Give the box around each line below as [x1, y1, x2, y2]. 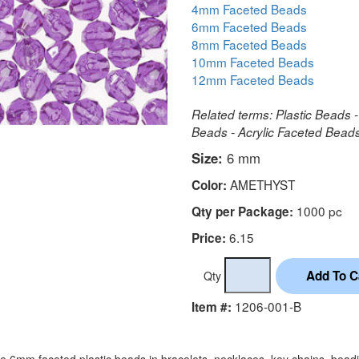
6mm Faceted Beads [192, 17, 307, 35]
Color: [192, 175, 227, 194]
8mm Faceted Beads [192, 34, 307, 53]
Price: [192, 228, 226, 247]
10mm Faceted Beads [192, 52, 314, 71]
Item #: [192, 297, 232, 316]
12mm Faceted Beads [192, 70, 314, 88]
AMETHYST [227, 175, 295, 193]
